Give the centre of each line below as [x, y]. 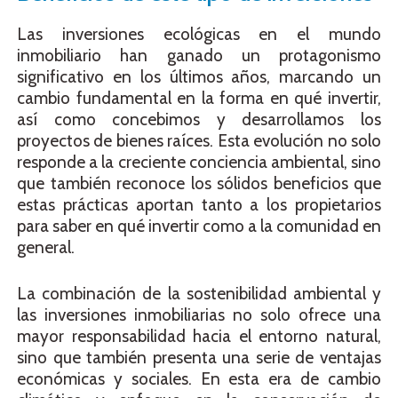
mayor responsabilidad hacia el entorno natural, [199, 337]
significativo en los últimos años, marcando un [199, 76]
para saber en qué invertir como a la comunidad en [199, 226]
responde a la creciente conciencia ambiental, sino [199, 162]
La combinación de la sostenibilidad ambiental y [199, 294]
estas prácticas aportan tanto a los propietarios [199, 204]
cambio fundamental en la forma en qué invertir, [199, 98]
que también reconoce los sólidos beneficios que [199, 183]
